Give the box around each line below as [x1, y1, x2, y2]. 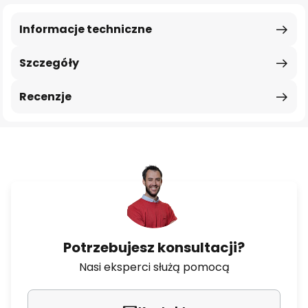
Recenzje [19, 89, 71, 104]
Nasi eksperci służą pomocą [78, 259, 230, 275]
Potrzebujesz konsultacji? [63, 238, 245, 257]
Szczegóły [19, 55, 79, 71]
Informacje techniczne [19, 21, 152, 37]
